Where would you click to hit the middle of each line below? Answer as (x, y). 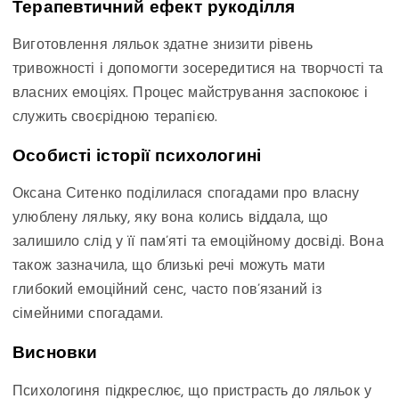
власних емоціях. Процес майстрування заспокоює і (190, 94)
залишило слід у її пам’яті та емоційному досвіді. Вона (198, 243)
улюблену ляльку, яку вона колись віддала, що (171, 219)
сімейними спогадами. (88, 315)
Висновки (55, 353)
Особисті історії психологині (137, 156)
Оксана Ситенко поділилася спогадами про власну (186, 195)
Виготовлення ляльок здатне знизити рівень (163, 46)
